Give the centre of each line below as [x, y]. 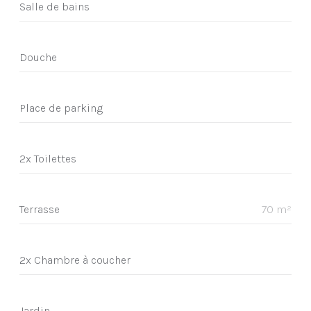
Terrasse [40, 209]
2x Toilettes [48, 158]
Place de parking [61, 108]
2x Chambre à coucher [75, 260]
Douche [38, 57]
